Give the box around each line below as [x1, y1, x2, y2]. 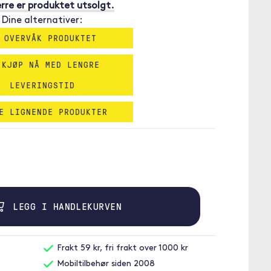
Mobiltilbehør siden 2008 [54, 260, 155, 269]
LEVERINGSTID [10, 79, 75, 91]
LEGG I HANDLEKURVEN [7, 200, 122, 213]
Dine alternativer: [2, 16, 83, 25]
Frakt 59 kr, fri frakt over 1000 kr [54, 244, 188, 253]
